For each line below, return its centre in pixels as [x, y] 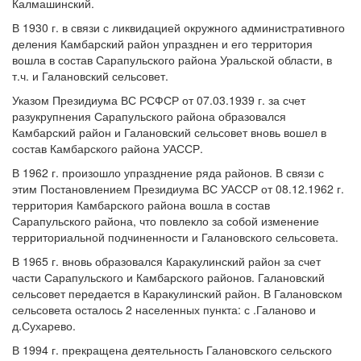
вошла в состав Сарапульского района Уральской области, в [172, 60]
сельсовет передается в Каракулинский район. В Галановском [177, 293]
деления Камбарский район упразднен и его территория [162, 44]
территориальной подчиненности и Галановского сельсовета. [175, 237]
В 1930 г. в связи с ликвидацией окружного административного [178, 27]
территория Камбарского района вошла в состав [141, 205]
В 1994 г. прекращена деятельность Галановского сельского [172, 350]
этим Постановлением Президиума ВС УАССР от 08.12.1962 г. [178, 189]
